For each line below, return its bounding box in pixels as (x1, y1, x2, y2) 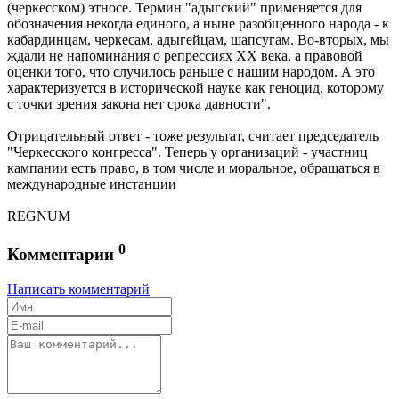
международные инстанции (7, 176, 176, 192)
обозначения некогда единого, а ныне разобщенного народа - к (7, 16, 389, 32)
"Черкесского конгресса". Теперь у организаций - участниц (7, 144, 368, 160)
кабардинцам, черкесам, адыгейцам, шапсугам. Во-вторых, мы (7, 32, 389, 48)
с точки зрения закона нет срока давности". (7, 96, 271, 112)
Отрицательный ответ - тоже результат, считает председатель (7, 128, 379, 144)
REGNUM (7, 208, 70, 224)
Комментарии (7, 245, 118, 265)
